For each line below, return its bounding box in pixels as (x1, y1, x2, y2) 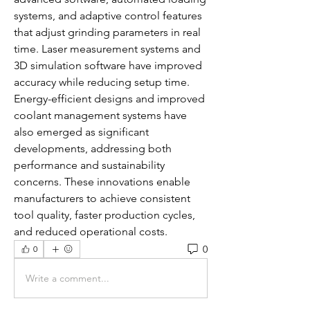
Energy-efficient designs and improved (14, 92, 205, 105)
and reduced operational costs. (14, 225, 167, 238)
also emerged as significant (14, 125, 149, 138)
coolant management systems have (14, 109, 187, 122)
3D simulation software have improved (14, 59, 202, 72)
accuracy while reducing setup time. (14, 75, 190, 89)
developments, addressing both (14, 142, 172, 155)
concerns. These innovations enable (14, 175, 190, 188)
